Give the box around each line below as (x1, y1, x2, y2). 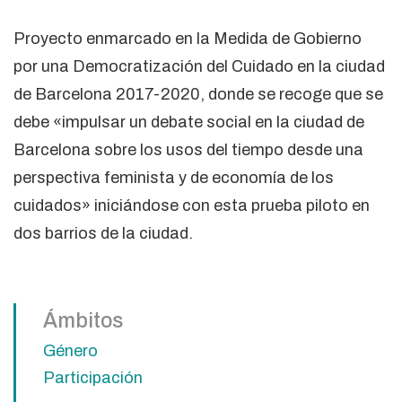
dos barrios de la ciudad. (13, 223, 193, 242)
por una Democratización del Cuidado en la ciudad (13, 57, 385, 75)
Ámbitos (43, 309, 123, 332)
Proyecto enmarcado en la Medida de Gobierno (13, 29, 362, 48)
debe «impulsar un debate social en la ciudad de (13, 112, 364, 131)
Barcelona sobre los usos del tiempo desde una (13, 140, 363, 159)
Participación (43, 369, 143, 388)
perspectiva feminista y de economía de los (13, 168, 334, 187)
